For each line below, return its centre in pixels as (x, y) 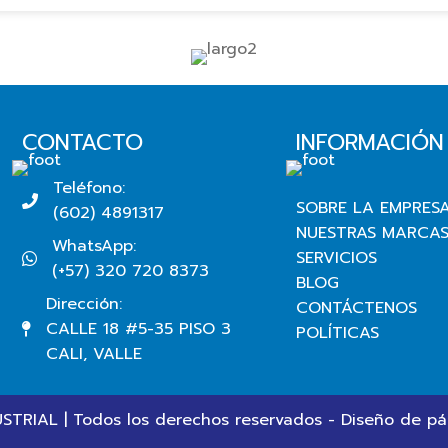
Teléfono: (89, 187)
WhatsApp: (94, 245)
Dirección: (84, 303)
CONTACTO (83, 142)
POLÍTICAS (338, 332)
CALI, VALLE (94, 353)
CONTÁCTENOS (357, 307)
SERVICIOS (337, 257)
